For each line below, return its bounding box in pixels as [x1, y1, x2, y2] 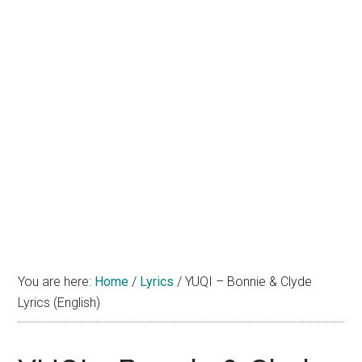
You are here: [18, 274, 95, 289]
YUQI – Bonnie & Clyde [182, 274, 313, 289]
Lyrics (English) [18, 295, 101, 310]
